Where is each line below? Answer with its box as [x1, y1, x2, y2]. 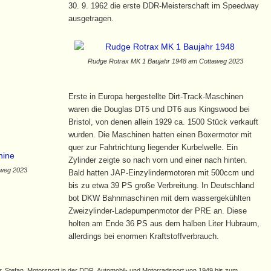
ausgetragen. [68, 13, 114, 23]
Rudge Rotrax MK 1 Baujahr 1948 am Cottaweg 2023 [87, 57, 243, 65]
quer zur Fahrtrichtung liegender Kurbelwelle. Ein [68, 142, 238, 152]
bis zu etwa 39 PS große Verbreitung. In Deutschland [68, 180, 254, 190]
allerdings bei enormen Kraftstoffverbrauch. [68, 231, 219, 241]
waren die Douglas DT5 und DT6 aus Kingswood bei [68, 104, 250, 114]
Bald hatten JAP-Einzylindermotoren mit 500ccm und [68, 168, 254, 177]
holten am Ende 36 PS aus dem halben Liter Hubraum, [68, 218, 260, 228]
